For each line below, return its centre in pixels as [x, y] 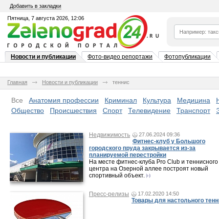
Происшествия [73, 110]
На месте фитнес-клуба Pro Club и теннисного [153, 162]
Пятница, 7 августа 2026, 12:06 [46, 18]
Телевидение [149, 110]
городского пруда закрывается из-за [142, 148]
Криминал [121, 100]
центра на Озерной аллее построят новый [149, 169]
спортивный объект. [117, 175]
